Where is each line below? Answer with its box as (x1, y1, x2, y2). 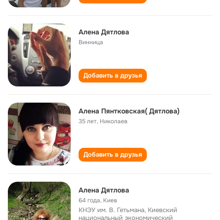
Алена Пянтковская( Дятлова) (79, 107, 180, 115)
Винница (79, 38, 103, 46)
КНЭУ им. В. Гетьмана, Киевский (79, 206, 177, 214)
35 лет (79, 117, 97, 125)
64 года (79, 196, 100, 204)
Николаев (100, 117, 128, 125)
